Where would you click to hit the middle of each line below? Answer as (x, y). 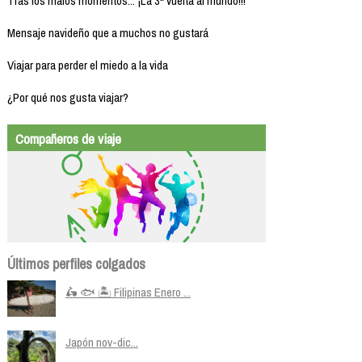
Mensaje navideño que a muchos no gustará (107, 32)
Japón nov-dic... (101, 342)
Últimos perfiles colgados (76, 263)
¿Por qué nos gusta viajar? (67, 97)
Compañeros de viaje (68, 138)
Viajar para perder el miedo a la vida (87, 65)
